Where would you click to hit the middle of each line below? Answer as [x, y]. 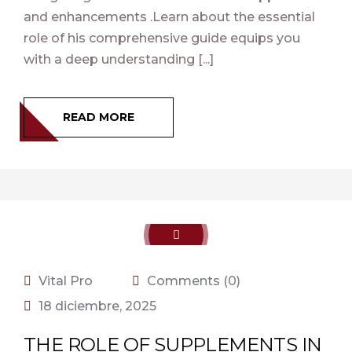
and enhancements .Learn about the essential [169, 17]
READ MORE [99, 117]
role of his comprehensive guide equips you [162, 38]
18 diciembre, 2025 [97, 306]
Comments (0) [192, 281]
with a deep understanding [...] [119, 59]
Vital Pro [66, 281]
